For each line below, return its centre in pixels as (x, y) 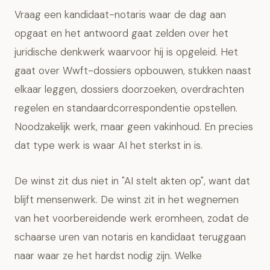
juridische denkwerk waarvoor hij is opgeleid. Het (126, 52)
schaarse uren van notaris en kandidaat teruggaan (130, 237)
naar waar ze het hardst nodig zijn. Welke (108, 256)
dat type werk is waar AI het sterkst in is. (108, 145)
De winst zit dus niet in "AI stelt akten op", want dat (132, 181)
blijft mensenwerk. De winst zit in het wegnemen (127, 199)
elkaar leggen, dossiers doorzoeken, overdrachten (129, 89)
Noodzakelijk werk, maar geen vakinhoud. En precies (134, 127)
